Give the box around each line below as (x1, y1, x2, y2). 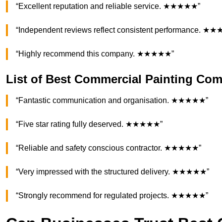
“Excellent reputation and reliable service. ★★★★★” (16, 2, 200, 11)
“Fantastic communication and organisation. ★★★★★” (16, 96, 208, 105)
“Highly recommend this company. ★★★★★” (16, 50, 174, 58)
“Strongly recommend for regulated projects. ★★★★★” (16, 191, 208, 200)
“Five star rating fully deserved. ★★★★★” (16, 120, 163, 129)
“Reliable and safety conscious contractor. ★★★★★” (16, 144, 201, 153)
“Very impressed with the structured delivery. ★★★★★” (16, 167, 209, 176)
